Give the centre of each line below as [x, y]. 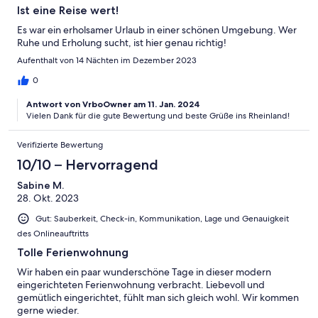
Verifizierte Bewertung [60, 144]
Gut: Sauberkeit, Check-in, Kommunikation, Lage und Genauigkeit [162, 218]
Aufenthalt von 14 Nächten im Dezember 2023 [107, 60]
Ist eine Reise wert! [68, 10]
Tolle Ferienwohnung [73, 252]
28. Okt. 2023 [48, 198]
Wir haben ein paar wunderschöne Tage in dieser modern [144, 272]
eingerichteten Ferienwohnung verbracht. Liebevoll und [141, 284]
